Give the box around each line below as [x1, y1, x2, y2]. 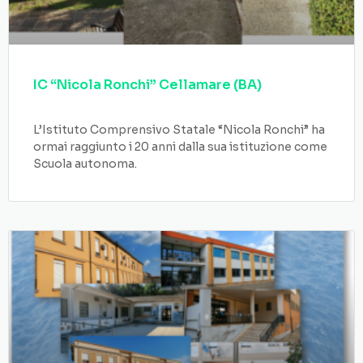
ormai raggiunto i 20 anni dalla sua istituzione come [33, 139, 327, 154]
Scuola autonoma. [33, 156, 137, 171]
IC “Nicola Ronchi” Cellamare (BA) [33, 76, 262, 93]
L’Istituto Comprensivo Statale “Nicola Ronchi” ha [33, 122, 325, 137]
